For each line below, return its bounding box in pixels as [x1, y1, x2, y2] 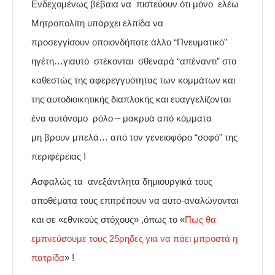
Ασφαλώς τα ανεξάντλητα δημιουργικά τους [31, 176, 212, 187]
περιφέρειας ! [31, 151, 86, 162]
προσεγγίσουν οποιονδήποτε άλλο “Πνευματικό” [31, 37, 227, 48]
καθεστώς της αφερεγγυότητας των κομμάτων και [31, 75, 235, 86]
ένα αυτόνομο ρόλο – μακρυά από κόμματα [31, 113, 212, 124]
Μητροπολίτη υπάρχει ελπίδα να [31, 18, 163, 29]
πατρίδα [31, 252, 64, 263]
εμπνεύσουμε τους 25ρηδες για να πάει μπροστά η [31, 233, 238, 244]
